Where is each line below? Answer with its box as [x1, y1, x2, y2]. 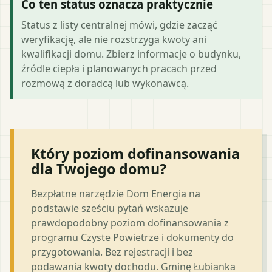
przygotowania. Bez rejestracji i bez [31, 245, 193, 259]
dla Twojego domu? [31, 158, 166, 178]
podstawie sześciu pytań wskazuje [31, 201, 188, 215]
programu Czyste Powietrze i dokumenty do [31, 230, 234, 244]
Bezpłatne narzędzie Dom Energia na [31, 186, 200, 200]
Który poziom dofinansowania [31, 143, 240, 163]
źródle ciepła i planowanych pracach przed [21, 61, 217, 75]
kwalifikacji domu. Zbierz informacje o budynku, [21, 47, 241, 61]
